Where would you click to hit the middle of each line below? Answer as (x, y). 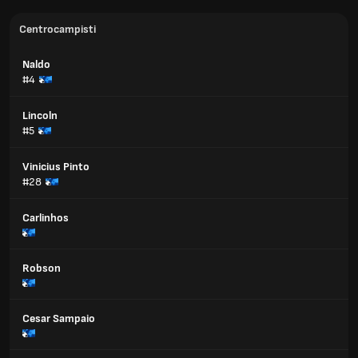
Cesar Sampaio (59, 318)
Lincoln (40, 115)
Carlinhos (46, 218)
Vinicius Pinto (56, 167)
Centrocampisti (58, 29)
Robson (42, 268)
